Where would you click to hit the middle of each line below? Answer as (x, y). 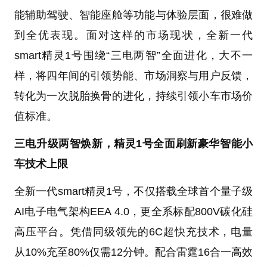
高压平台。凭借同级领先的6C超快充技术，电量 (133, 232)
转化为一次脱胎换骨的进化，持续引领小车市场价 (133, 96)
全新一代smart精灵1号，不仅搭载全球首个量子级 (133, 191)
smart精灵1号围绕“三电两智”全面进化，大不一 (133, 55)
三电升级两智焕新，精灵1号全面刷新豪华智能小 (133, 143)
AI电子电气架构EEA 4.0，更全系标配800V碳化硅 (133, 211)
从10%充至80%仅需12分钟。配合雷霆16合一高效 (133, 252)
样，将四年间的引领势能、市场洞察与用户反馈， (133, 75)
